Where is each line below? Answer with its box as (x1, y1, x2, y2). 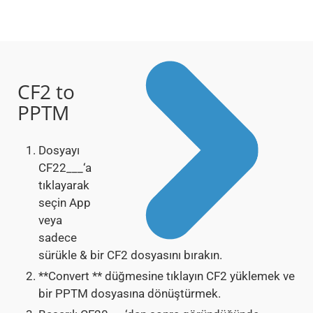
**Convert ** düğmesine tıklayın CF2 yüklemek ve (38, 269, 295, 284)
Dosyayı (38, 143, 80, 158)
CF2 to (17, 78, 75, 105)
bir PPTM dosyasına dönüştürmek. (38, 286, 221, 301)
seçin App (38, 196, 91, 210)
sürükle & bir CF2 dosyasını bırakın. (38, 248, 222, 263)
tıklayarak (38, 178, 89, 193)
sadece (38, 231, 77, 245)
